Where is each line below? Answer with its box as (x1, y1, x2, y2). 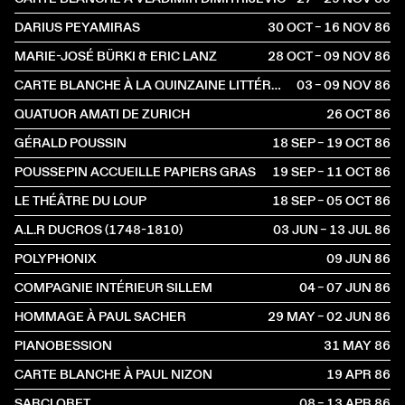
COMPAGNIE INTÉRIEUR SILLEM (14, 278, 212, 297)
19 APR (326, 365, 372, 383)
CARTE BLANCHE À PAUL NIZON (14, 365, 212, 383)
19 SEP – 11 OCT (272, 163, 372, 181)
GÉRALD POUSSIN (14, 134, 127, 152)
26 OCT (326, 105, 372, 123)
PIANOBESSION (14, 336, 112, 354)
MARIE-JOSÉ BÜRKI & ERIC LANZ (14, 47, 217, 65)
